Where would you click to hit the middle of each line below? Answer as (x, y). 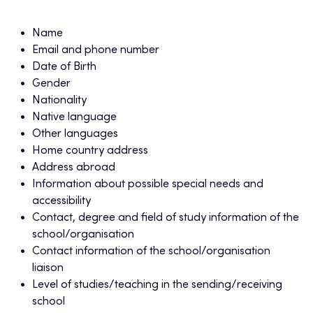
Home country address (90, 151)
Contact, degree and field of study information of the (166, 218)
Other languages (75, 134)
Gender (51, 84)
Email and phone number (96, 51)
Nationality (59, 101)
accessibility (61, 202)
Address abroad (74, 168)
